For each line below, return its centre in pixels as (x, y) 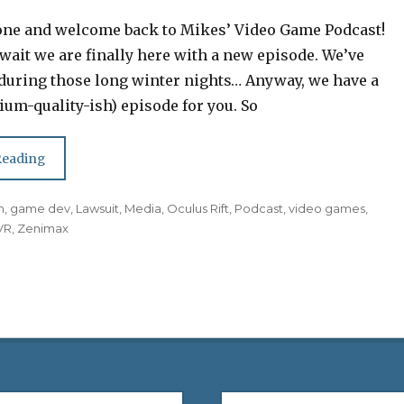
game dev (41, 209)
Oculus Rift (198, 209)
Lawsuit (98, 209)
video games (327, 209)
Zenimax (43, 229)
